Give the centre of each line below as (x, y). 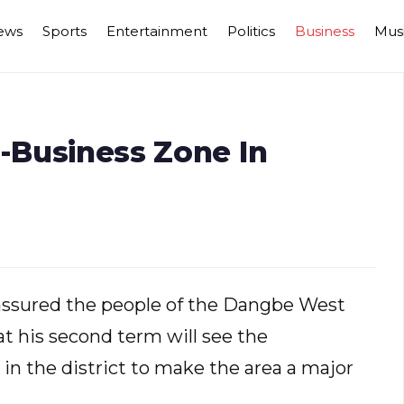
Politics (251, 31)
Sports (64, 31)
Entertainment (156, 31)
